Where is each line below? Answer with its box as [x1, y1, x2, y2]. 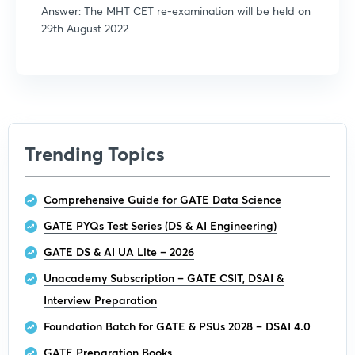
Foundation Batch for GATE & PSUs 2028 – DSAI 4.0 [44, 318, 311, 334]
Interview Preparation [44, 292, 157, 307]
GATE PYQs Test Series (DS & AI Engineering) [44, 217, 277, 233]
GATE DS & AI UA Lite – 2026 [44, 243, 194, 259]
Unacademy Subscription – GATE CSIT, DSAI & [44, 269, 284, 285]
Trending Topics [25, 140, 165, 166]
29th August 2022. [41, 20, 131, 36]
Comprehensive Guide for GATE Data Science [44, 191, 281, 207]
